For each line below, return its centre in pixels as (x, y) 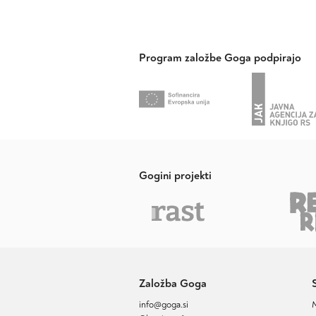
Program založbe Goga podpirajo (220, 58)
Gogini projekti (175, 176)
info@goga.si (164, 305)
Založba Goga (173, 284)
